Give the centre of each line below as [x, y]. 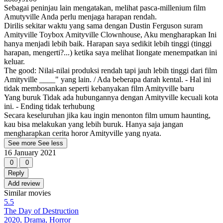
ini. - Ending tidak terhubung [49, 107]
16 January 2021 [30, 153]
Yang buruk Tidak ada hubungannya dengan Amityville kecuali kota [111, 98]
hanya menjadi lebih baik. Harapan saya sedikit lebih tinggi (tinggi [108, 44]
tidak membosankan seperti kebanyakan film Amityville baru [99, 89]
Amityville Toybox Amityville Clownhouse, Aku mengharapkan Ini [110, 35]
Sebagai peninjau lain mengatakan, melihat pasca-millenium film [105, 8]
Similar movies [27, 193]
